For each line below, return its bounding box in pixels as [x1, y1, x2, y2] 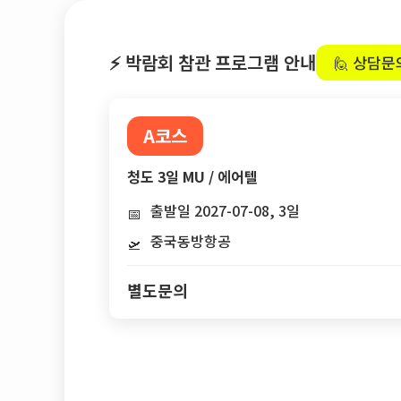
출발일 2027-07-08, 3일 [150, 200, 300, 221]
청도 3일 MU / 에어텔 [127, 166, 258, 187]
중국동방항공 [150, 230, 231, 252]
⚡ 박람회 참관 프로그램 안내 [109, 49, 316, 75]
